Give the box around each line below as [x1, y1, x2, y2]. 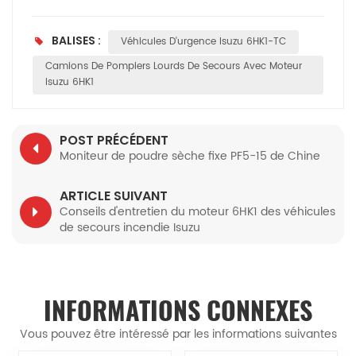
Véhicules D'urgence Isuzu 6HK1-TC [120, 33, 286, 49]
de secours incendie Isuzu [60, 219, 200, 238]
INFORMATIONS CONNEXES [44, 293, 312, 329]
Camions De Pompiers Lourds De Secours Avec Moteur [45, 59, 302, 75]
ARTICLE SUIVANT [60, 187, 168, 206]
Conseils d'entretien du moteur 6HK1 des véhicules [60, 203, 335, 222]
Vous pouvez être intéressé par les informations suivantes [19, 325, 337, 344]
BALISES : [49, 32, 103, 48]
